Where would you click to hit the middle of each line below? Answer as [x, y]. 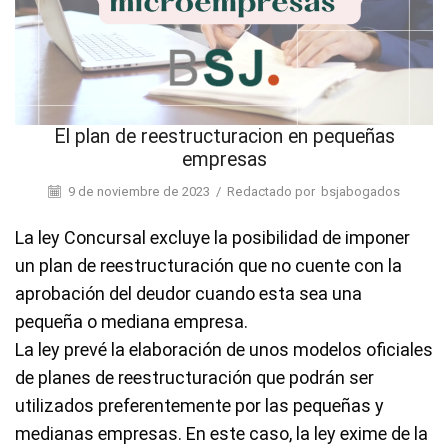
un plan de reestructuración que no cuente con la [208, 265]
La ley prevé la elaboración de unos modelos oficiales [224, 349]
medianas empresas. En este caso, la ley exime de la [221, 433]
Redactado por [271, 191]
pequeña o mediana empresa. [131, 321]
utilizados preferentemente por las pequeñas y [199, 405]
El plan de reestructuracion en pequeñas [224, 137]
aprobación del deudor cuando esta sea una [188, 293]
